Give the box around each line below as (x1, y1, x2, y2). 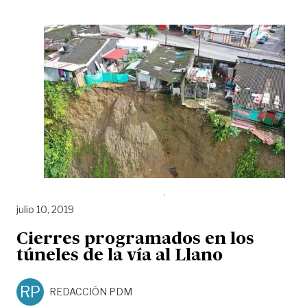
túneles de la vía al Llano (16, 248, 223, 265)
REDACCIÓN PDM (49, 286, 132, 298)
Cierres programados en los (16, 232, 254, 249)
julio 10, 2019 (16, 204, 74, 216)
